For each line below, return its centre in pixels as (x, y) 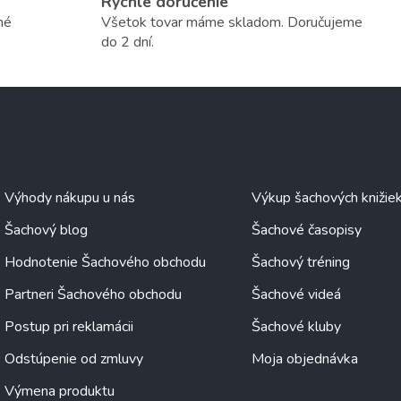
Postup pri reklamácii (69, 326)
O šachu (279, 166)
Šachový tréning (300, 262)
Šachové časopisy (306, 230)
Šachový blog (46, 230)
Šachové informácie (76, 166)
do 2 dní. (127, 43)
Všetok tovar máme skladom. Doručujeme (231, 23)
